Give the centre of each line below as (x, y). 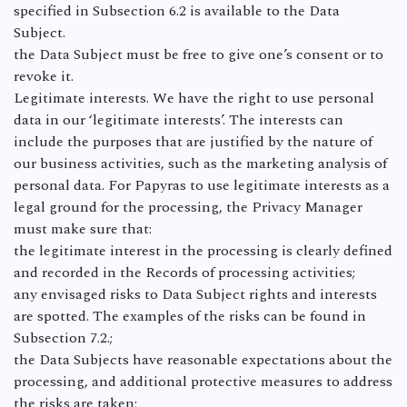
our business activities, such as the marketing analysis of (200, 164)
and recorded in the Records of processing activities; (184, 273)
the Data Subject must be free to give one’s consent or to (199, 55)
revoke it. (45, 76)
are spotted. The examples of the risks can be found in (190, 316)
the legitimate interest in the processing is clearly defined (203, 251)
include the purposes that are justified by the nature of (193, 142)
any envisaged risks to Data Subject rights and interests (195, 294)
